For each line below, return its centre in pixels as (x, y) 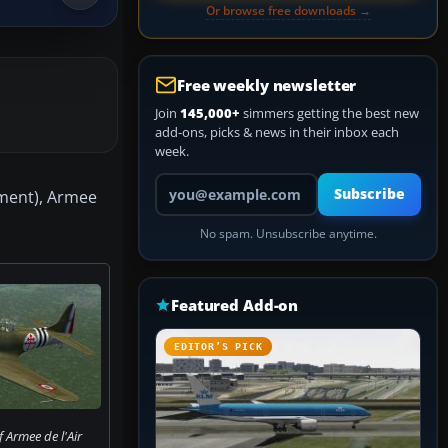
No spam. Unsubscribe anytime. (288, 233)
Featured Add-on (235, 305)
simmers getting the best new (329, 113)
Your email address (210, 181)
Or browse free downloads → (288, 10)
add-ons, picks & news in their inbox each (277, 132)
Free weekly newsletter (267, 85)
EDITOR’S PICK (218, 346)
